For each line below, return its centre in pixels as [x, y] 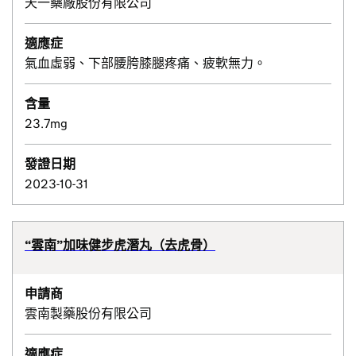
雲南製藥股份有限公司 [89, 313]
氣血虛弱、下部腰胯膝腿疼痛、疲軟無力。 [145, 63]
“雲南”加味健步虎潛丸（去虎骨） [120, 245]
